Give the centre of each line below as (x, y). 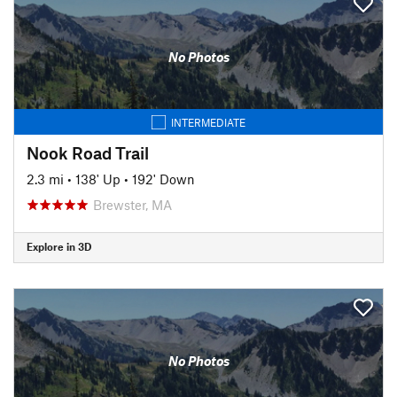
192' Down (163, 179)
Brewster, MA (132, 204)
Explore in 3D (59, 246)
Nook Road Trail (88, 152)
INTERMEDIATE (208, 122)
